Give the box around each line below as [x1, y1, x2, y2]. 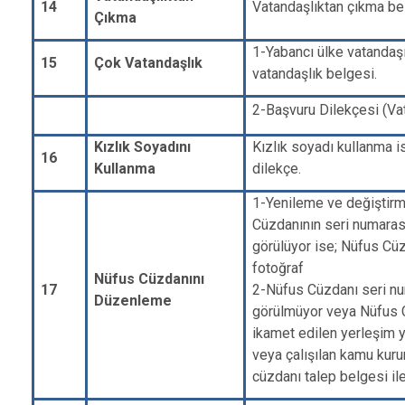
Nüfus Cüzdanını [94, 270, 205, 287]
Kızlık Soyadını [94, 138, 192, 155]
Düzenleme [94, 292, 173, 309]
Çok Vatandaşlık [94, 54, 203, 71]
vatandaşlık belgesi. [252, 65, 378, 82]
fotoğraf [252, 259, 305, 277]
